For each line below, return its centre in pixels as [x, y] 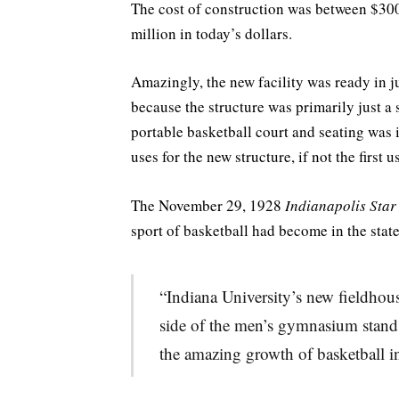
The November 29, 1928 [208, 205]
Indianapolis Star [341, 205]
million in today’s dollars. [212, 34]
